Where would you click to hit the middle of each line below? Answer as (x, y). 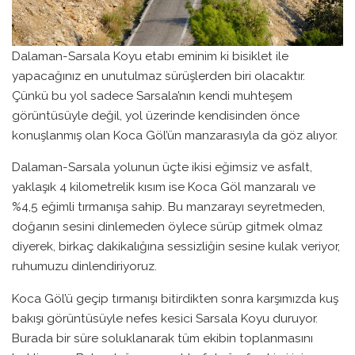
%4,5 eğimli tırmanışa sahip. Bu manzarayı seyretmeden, (168, 207)
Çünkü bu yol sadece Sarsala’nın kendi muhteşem (152, 95)
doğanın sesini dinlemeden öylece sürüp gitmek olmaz (167, 227)
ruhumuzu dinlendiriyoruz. (86, 266)
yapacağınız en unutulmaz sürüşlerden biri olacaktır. (158, 75)
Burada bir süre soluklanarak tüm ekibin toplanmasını (162, 338)
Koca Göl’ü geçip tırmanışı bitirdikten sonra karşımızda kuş (175, 298)
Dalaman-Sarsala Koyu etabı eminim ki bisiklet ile (150, 55)
